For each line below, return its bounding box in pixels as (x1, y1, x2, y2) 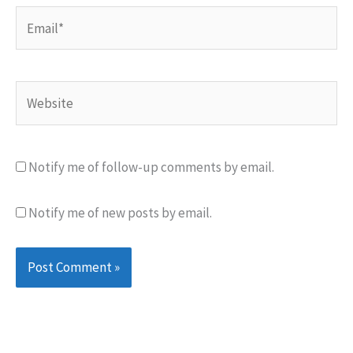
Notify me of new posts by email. (28, 204, 212, 222)
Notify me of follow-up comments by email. (28, 158, 274, 176)
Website (15, 83, 61, 101)
